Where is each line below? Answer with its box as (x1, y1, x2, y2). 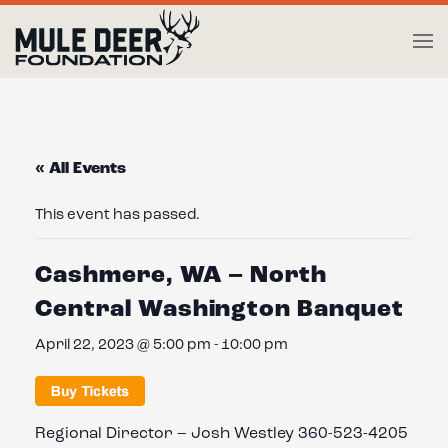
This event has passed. (35, 207, 200, 223)
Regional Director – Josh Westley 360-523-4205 (35, 425, 408, 442)
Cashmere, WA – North (35, 263, 328, 288)
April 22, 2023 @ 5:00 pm (35, 337, 211, 353)
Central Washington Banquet (35, 297, 404, 322)
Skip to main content (45, 48, 195, 63)
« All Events (35, 160, 126, 177)
